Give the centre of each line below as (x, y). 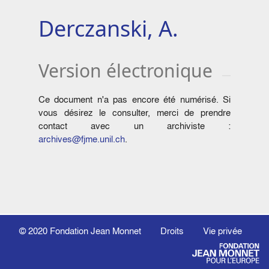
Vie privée (222, 231)
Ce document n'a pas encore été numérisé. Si (134, 100)
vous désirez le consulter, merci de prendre (134, 113)
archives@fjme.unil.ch (82, 139)
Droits (172, 231)
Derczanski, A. (108, 29)
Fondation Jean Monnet (95, 231)
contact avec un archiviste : (134, 126)
